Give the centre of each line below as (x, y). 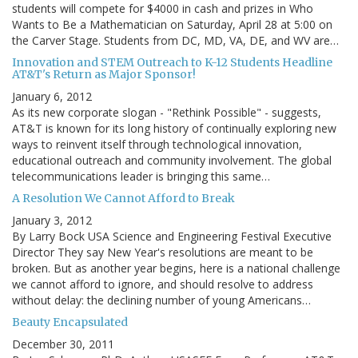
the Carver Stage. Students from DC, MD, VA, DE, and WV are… (175, 40)
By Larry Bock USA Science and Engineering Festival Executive (172, 236)
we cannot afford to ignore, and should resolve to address (163, 284)
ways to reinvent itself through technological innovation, (157, 144)
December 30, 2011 (63, 344)
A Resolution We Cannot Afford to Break (123, 198)
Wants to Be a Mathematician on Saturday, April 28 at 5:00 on (172, 24)
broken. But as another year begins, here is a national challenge (176, 268)
